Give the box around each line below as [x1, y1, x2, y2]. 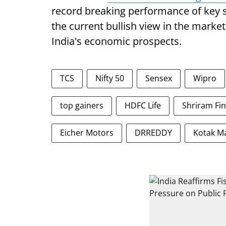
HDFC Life [125, 100, 161, 111]
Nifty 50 [95, 73, 124, 84]
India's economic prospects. [51, 34, 182, 48]
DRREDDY [135, 127, 172, 138]
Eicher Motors [60, 127, 114, 138]
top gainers [60, 100, 103, 111]
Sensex [145, 73, 172, 84]
